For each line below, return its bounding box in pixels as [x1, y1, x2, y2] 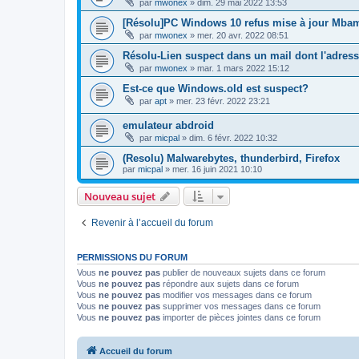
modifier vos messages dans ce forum [160, 290, 312, 301]
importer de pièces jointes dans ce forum [160, 313, 321, 323]
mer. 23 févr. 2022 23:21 [176, 95, 270, 106]
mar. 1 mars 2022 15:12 [197, 63, 289, 73]
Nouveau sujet [84, 189, 155, 204]
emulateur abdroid [123, 119, 214, 132]
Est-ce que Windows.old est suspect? [123, 82, 309, 95]
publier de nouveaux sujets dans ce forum [160, 268, 325, 278]
